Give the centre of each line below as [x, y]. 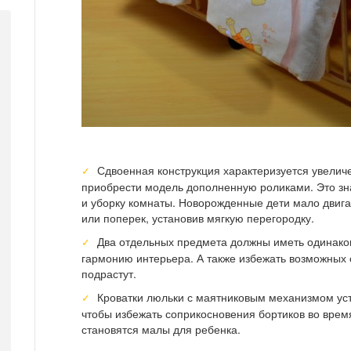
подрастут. [109, 274]
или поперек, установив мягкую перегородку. [198, 218]
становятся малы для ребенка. [161, 329]
